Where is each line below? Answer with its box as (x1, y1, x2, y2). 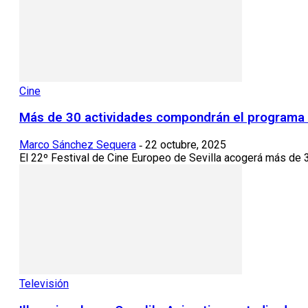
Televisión (19, 277, 69, 291)
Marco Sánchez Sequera (19, 138, 136, 152)
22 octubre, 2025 (145, 138, 226, 152)
